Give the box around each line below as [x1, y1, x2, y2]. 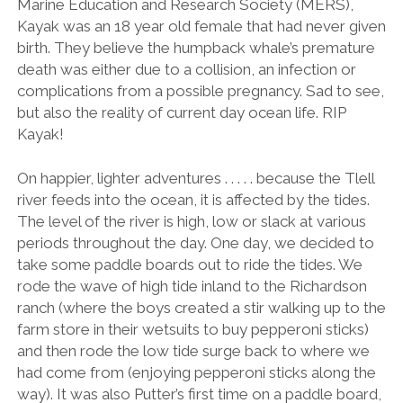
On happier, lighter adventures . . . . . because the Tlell [16, 169, 374, 188]
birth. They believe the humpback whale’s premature [16, 38, 375, 57]
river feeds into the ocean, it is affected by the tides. [16, 191, 370, 210]
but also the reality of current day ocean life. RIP [16, 103, 346, 121]
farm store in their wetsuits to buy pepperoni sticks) [16, 320, 369, 339]
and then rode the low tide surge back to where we [16, 342, 370, 361]
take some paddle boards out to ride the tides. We [16, 255, 363, 274]
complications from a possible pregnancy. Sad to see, [16, 81, 384, 100]
